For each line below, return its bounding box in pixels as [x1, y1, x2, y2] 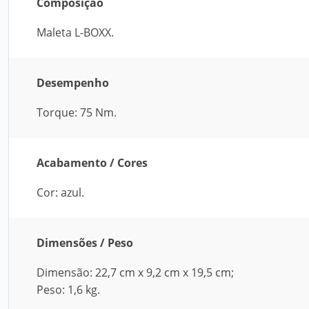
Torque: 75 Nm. [37, 105, 117, 120]
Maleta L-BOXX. [37, 25, 114, 40]
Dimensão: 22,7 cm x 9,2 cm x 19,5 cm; [37, 265, 234, 280]
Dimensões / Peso [37, 235, 133, 250]
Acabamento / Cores [37, 155, 148, 170]
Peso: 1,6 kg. [37, 282, 100, 297]
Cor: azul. [37, 185, 84, 200]
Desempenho [37, 75, 109, 90]
